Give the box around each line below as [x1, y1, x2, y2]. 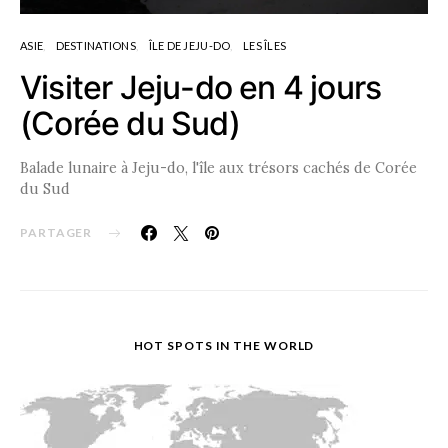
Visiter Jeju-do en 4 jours [20, 68, 382, 108]
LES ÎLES [242, 39, 287, 53]
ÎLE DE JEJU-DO [148, 39, 231, 53]
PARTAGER [20, 225, 93, 241]
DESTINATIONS [55, 39, 136, 53]
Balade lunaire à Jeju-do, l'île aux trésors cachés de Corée [20, 159, 417, 178]
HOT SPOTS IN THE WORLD [133, 338, 315, 354]
